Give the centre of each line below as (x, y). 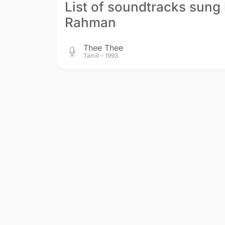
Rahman (90, 22)
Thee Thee (103, 47)
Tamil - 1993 (101, 55)
